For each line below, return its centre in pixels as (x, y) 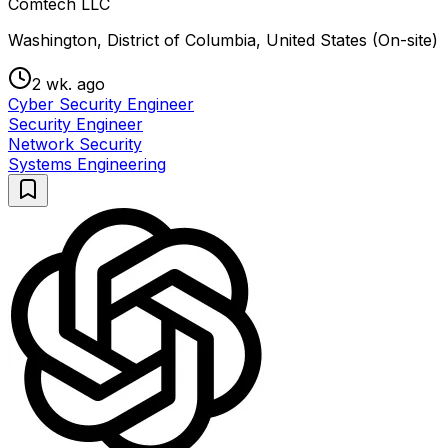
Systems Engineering (87, 164)
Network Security (75, 144)
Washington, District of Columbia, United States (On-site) (223, 40)
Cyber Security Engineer (101, 104)
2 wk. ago (68, 84)
